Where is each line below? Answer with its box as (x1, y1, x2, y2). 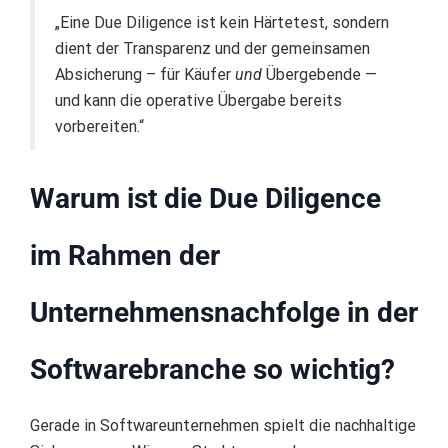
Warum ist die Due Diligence (30, 182, 381, 216)
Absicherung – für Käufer (55, 65, 235, 85)
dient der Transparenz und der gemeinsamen (55, 39, 370, 59)
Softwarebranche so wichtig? (30, 353, 395, 387)
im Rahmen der (30, 239, 220, 273)
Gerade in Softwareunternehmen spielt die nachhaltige (30, 416, 416, 436)
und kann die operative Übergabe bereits (55, 91, 342, 111)
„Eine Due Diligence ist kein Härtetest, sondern (55, 13, 389, 33)
